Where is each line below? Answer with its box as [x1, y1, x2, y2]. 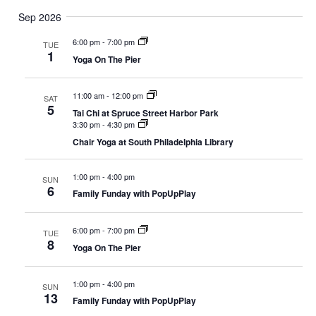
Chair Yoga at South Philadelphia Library [72, 135, 233, 148]
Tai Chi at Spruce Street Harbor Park [72, 106, 219, 119]
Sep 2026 [18, 9, 61, 24]
